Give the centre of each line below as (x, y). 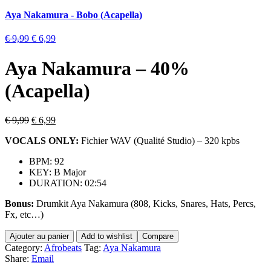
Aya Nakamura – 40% (97, 68)
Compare (158, 236)
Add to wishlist (107, 236)
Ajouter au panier (39, 236)
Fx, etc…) (24, 214)
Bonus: (19, 203)
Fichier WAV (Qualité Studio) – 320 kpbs (160, 140)
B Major (70, 172)
